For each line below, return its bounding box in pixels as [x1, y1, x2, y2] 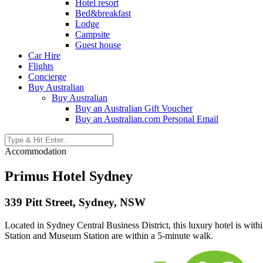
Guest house [75, 40, 121, 50]
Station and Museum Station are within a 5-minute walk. [5, 230, 213, 241]
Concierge [28, 72, 66, 82]
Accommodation [5, 146, 66, 156]
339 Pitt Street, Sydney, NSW [5, 195, 146, 208]
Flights [28, 61, 53, 71]
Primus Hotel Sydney [5, 168, 133, 184]
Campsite [75, 29, 110, 39]
